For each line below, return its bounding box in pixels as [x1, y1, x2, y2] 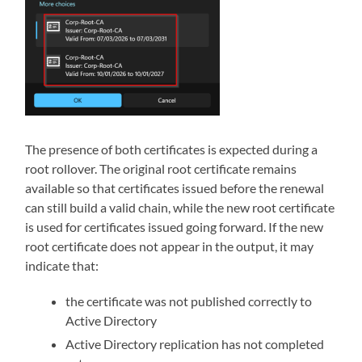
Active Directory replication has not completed [65, 335, 325, 351]
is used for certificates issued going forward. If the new [25, 218, 324, 234]
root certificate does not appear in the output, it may [25, 238, 314, 254]
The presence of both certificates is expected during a [25, 141, 318, 157]
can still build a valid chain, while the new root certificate [25, 199, 335, 215]
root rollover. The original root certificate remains [25, 160, 297, 176]
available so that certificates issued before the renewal [25, 179, 325, 196]
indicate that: [25, 257, 99, 273]
